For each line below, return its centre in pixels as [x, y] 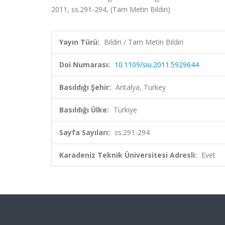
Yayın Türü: [79, 42]
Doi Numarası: [85, 65]
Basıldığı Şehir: [85, 87]
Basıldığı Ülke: [84, 110]
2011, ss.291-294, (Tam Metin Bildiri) [111, 9]
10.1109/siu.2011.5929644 [157, 65]
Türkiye [125, 110]
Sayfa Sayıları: [85, 132]
